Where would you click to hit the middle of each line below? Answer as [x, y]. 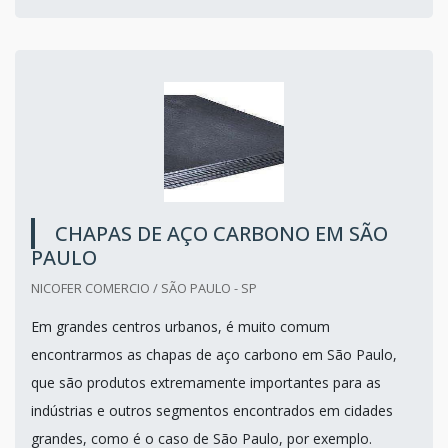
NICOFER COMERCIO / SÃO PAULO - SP [144, 287]
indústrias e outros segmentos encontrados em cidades [212, 410]
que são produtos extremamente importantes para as [206, 382]
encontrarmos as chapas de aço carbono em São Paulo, [214, 354]
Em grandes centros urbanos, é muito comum [180, 326]
